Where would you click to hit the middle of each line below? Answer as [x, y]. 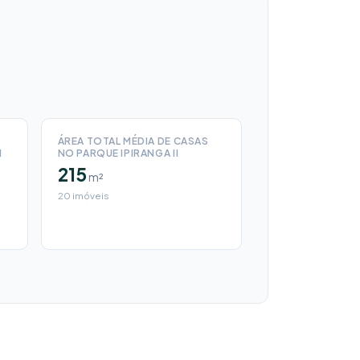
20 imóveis [83, 195]
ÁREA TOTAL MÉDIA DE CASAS [133, 141]
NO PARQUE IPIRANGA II [118, 153]
